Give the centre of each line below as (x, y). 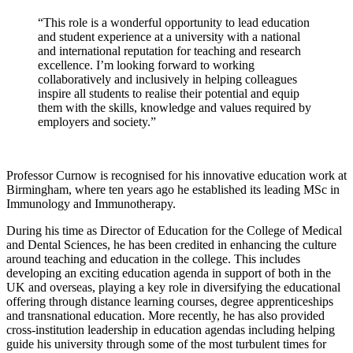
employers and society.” (97, 121)
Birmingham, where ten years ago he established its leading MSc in (173, 189)
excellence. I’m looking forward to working (146, 65)
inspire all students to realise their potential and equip (169, 93)
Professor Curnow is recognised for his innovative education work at (176, 175)
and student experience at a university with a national (169, 36)
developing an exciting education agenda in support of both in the (169, 273)
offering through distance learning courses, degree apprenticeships (170, 301)
